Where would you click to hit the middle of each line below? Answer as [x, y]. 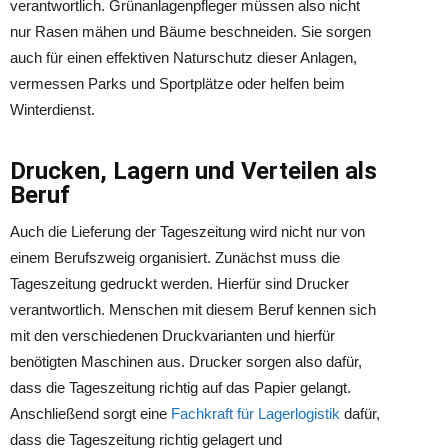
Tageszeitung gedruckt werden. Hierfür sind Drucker [179, 283]
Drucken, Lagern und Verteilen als [193, 171]
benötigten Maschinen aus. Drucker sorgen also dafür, [186, 361]
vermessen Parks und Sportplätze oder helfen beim [177, 83]
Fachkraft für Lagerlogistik [255, 413]
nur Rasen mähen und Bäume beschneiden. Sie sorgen [190, 31]
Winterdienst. [52, 109]
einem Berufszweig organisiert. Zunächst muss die [175, 257]
